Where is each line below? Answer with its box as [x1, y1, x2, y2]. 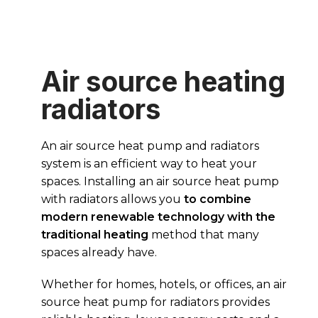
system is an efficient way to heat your [41, 157, 257, 171]
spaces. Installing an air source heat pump [41, 175, 279, 189]
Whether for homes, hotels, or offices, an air [41, 278, 287, 292]
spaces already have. [41, 246, 157, 260]
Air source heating [41, 65, 285, 99]
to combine [184, 192, 251, 207]
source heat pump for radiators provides [41, 295, 270, 309]
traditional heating [41, 228, 148, 242]
